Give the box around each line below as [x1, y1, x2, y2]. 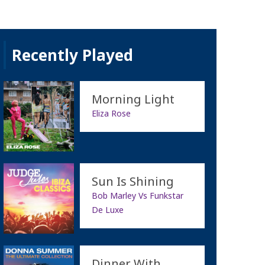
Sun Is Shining [91, 173, 174, 189]
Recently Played [11, 44, 133, 66]
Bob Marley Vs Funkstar [91, 189, 183, 201]
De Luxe [91, 203, 124, 215]
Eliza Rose [91, 107, 131, 119]
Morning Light [91, 91, 174, 107]
